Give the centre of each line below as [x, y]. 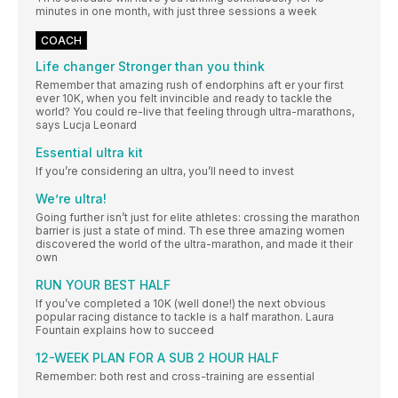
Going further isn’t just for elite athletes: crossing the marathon [198, 218]
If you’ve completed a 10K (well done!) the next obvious [181, 304]
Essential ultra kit [89, 153]
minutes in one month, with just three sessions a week [176, 12]
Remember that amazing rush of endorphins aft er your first [190, 85]
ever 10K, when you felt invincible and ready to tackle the [184, 99]
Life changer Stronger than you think [150, 67]
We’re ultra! [71, 199]
